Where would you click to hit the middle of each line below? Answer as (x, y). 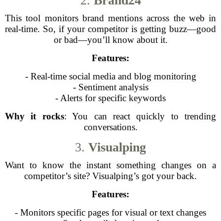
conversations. (110, 127)
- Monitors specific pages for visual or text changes (110, 212)
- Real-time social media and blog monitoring (110, 76)
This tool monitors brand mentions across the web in (110, 18)
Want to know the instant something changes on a (110, 165)
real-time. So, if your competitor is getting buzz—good (110, 29)
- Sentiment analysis (110, 87)
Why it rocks (35, 116)
